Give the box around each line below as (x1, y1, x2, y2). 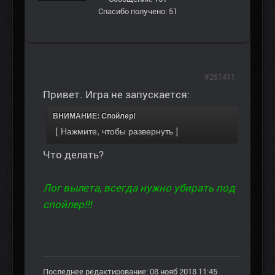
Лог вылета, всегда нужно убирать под (43, 182, 235, 195)
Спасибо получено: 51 (98, 7, 177, 17)
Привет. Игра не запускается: (43, 88, 190, 101)
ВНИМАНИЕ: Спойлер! (53, 112, 136, 121)
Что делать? (43, 149, 104, 161)
